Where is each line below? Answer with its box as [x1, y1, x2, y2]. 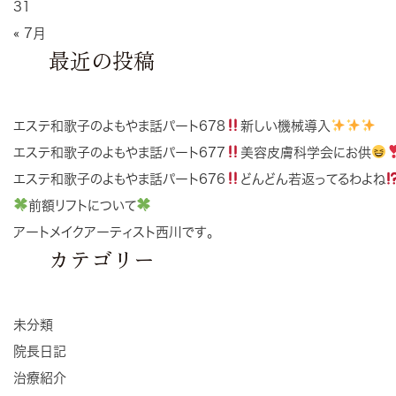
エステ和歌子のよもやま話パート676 [13, 171, 225, 186]
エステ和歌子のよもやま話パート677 [13, 145, 225, 159]
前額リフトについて [28, 198, 137, 212]
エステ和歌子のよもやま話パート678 [13, 118, 225, 133]
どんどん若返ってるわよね [240, 171, 386, 186]
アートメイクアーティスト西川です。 [13, 225, 220, 239]
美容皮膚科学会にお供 [240, 145, 372, 159]
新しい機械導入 [240, 118, 331, 133]
